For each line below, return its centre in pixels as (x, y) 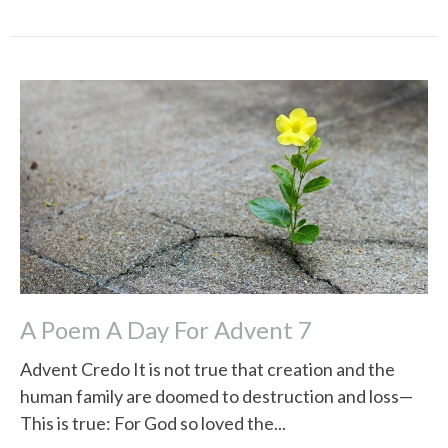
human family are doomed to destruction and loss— (216, 396)
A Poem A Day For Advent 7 (166, 329)
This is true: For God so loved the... (153, 423)
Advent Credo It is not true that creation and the (207, 369)
